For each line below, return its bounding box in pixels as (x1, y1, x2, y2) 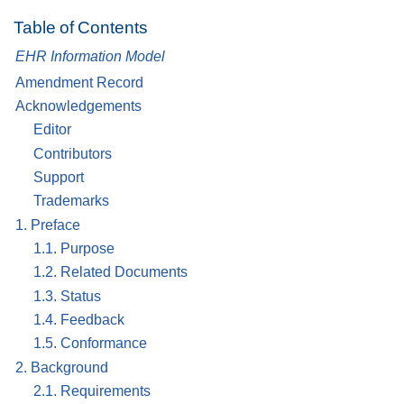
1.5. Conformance (33, 335, 147, 352)
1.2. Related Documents (33, 264, 188, 280)
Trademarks (33, 193, 109, 209)
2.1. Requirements (33, 383, 151, 399)
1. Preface (15, 216, 80, 233)
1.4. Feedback (33, 312, 124, 328)
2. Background (15, 359, 108, 375)
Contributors (33, 145, 112, 161)
